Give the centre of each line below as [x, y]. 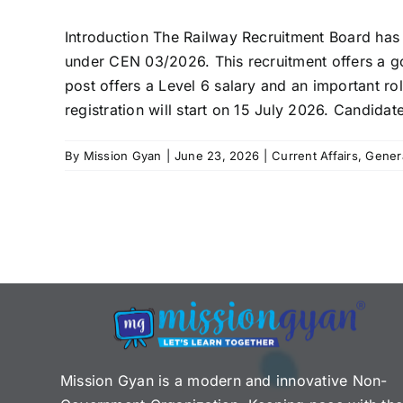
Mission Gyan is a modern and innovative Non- [224, 381]
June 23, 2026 [216, 155]
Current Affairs [315, 155]
